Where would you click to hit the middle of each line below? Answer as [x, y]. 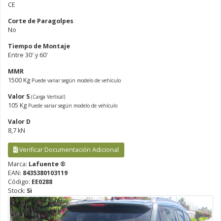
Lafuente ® [47, 164]
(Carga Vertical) [48, 96]
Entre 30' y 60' [28, 55]
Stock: [17, 190]
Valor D [19, 121]
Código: [20, 182]
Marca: [18, 164]
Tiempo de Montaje [39, 46]
